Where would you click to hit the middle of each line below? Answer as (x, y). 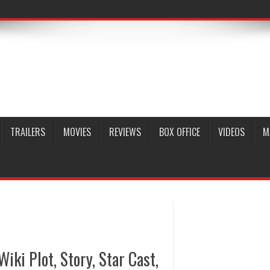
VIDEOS (231, 132)
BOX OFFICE (180, 132)
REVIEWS (125, 132)
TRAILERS (28, 132)
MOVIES (77, 132)
